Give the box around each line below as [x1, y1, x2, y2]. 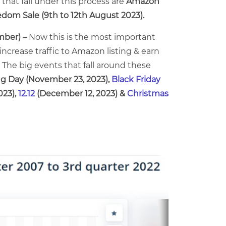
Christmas [127, 89, 168, 98]
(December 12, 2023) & [35, 89, 127, 98]
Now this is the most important [29, 32, 155, 42]
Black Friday [111, 75, 160, 84]
